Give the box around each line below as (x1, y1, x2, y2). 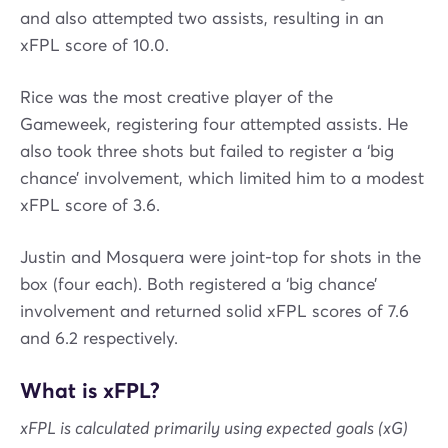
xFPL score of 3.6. (20, 195, 160, 217)
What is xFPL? (20, 377, 160, 405)
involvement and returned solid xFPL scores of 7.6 (20, 301, 409, 323)
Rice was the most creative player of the (20, 87, 333, 109)
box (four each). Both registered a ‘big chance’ (20, 274, 377, 296)
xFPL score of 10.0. (20, 35, 169, 57)
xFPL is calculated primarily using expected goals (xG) (20, 418, 408, 441)
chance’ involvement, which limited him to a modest (20, 168, 424, 190)
